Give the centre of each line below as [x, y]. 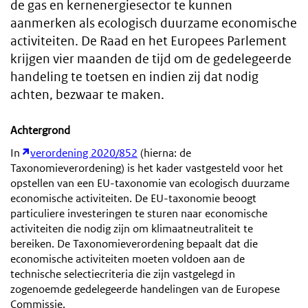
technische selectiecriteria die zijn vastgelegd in [123, 274]
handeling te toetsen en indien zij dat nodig [134, 77]
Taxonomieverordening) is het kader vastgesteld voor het [147, 168]
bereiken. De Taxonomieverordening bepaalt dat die [134, 243]
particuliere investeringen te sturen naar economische [139, 213]
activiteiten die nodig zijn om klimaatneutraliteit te [132, 228]
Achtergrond [40, 130]
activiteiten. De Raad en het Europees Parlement [148, 41]
